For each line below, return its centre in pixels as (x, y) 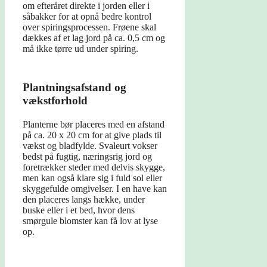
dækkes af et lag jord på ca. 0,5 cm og (94, 38)
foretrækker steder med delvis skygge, (94, 167)
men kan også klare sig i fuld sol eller (92, 178)
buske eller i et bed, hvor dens (79, 210)
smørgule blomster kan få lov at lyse (90, 221)
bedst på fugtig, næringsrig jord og (87, 157)
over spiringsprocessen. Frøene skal (89, 27)
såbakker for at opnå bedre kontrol (87, 17)
